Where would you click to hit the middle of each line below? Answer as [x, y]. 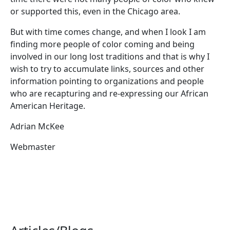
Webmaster [33, 147]
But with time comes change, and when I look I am [108, 32]
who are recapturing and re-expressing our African [109, 93]
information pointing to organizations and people [107, 81]
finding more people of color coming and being [102, 44]
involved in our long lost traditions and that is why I [110, 56]
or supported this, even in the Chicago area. [95, 11]
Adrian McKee [37, 126]
